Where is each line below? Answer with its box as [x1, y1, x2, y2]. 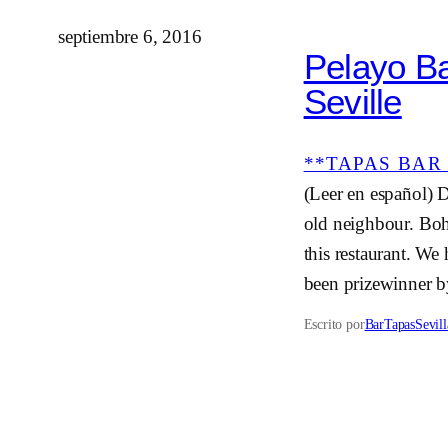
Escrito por [303, 316, 365, 333]
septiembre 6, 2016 [58, 25, 202, 47]
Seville [303, 83, 402, 122]
